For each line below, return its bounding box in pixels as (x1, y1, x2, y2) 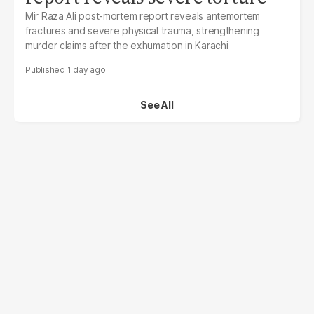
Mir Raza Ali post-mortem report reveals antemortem (25, 9, 261, 22)
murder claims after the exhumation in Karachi (25, 39, 228, 51)
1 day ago (67, 64, 106, 75)
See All (140, 98, 174, 111)
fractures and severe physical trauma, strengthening (25, 24, 259, 36)
